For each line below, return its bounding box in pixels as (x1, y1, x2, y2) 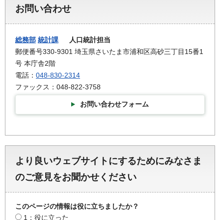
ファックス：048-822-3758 (15, 83, 101, 91)
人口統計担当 (58, 36, 110, 44)
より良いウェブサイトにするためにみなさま (15, 155, 202, 166)
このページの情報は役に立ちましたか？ (15, 202, 139, 210)
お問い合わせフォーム (80, 100, 149, 109)
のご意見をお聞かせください (15, 171, 137, 182)
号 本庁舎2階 (15, 59, 55, 68)
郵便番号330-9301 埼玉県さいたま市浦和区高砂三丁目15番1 (15, 48, 203, 56)
